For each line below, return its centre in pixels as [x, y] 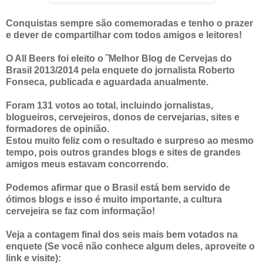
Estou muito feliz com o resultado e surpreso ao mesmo [130, 141]
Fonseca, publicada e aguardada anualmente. [107, 82]
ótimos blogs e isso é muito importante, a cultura [114, 200]
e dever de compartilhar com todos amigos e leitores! [124, 35]
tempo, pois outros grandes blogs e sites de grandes [123, 153]
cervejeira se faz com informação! [80, 211]
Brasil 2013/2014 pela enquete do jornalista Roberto [120, 70]
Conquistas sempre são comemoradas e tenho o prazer [129, 23]
